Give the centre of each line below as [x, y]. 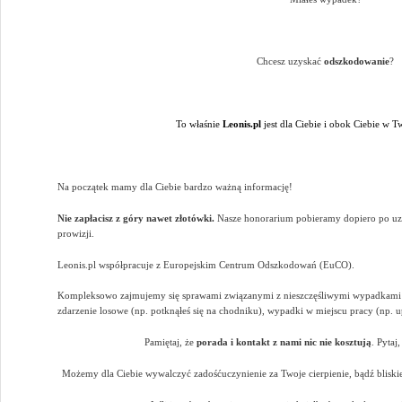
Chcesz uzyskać [290, 61]
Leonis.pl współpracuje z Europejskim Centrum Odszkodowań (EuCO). [206, 264]
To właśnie [199, 124]
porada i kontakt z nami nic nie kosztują [284, 342]
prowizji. [76, 233]
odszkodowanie [357, 61]
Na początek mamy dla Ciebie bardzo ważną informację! [175, 186]
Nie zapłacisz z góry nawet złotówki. [136, 218]
